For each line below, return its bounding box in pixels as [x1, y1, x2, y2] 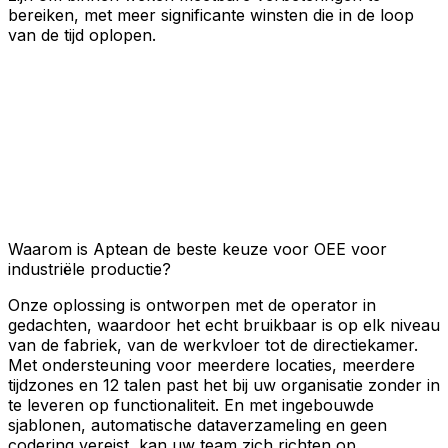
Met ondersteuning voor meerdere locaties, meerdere [8, 354, 415, 375]
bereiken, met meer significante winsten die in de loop [8, 4, 414, 25]
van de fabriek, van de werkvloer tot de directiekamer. [8, 334, 418, 355]
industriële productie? [8, 258, 171, 279]
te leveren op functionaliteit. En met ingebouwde [8, 394, 374, 415]
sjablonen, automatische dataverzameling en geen [8, 414, 387, 435]
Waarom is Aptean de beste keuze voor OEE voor [8, 238, 387, 259]
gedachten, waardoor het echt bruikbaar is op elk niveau [8, 314, 440, 335]
